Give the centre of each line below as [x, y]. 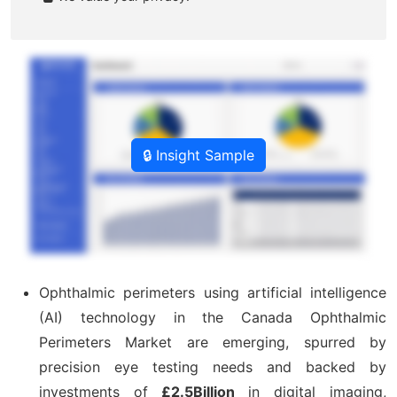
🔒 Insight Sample [198, 156]
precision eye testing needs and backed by [213, 366]
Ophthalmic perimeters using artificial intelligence [213, 292]
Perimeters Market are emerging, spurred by [213, 342]
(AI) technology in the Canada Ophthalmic [213, 317]
